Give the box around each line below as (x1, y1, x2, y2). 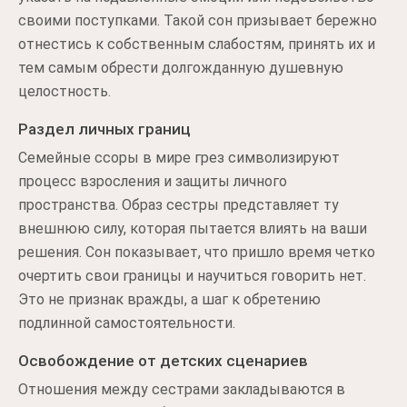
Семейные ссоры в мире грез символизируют (18, 149, 340, 166)
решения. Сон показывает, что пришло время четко (18, 243, 375, 261)
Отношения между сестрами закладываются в (18, 381, 345, 398)
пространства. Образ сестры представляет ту (18, 196, 339, 213)
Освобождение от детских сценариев (18, 352, 308, 370)
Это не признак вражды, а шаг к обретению (18, 291, 321, 308)
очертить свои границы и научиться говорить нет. (18, 267, 366, 284)
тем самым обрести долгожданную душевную (18, 59, 343, 76)
